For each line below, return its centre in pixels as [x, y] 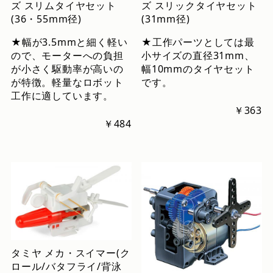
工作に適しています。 [62, 95]
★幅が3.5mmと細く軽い [69, 42]
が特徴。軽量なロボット [67, 82]
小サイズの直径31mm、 [198, 55]
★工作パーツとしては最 [198, 42]
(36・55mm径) [46, 19]
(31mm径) [166, 19]
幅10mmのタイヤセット [198, 69]
